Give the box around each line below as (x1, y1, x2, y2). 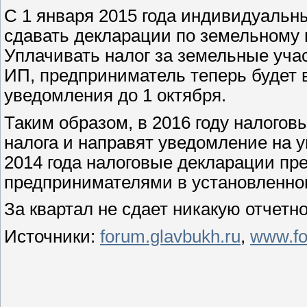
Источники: (4, 226, 100, 246)
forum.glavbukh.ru (100, 226, 241, 246)
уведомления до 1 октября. (4, 85, 226, 105)
